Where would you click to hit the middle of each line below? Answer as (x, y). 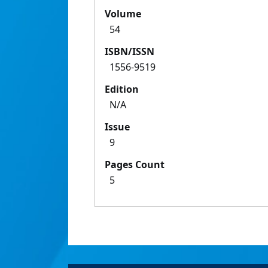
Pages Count (135, 165)
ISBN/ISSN (130, 52)
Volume (123, 14)
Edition (122, 89)
